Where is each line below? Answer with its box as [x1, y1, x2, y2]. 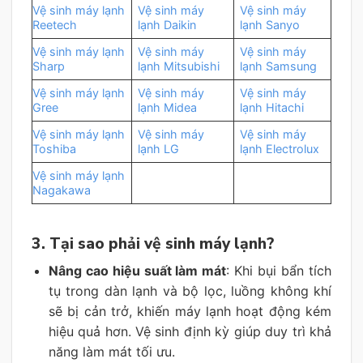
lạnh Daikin [138, 17, 197, 32]
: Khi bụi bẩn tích [226, 263, 332, 280]
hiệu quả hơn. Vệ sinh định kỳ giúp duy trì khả [48, 323, 331, 340]
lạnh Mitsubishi [138, 58, 220, 73]
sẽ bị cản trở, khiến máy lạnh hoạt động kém [48, 303, 331, 320]
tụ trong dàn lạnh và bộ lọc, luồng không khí [48, 283, 331, 300]
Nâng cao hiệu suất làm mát [48, 263, 227, 280]
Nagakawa [32, 182, 91, 197]
